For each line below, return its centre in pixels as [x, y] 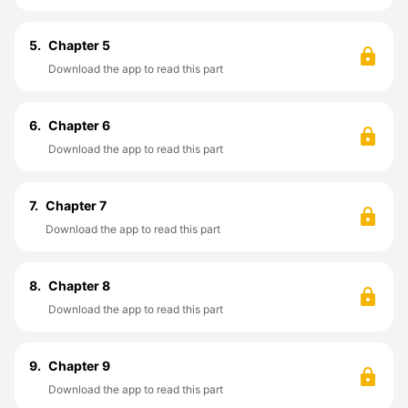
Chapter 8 [79, 286]
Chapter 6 [79, 125]
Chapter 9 [79, 366]
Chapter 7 [76, 205]
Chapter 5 [79, 45]
